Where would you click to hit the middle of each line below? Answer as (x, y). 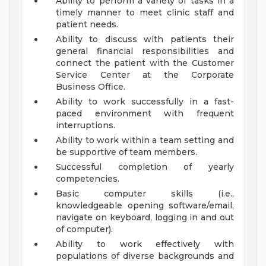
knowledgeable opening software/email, (145, 206)
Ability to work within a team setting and (145, 140)
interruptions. (85, 126)
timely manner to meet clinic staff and (145, 13)
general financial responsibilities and (145, 51)
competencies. (88, 179)
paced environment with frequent (145, 114)
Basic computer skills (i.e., (145, 194)
